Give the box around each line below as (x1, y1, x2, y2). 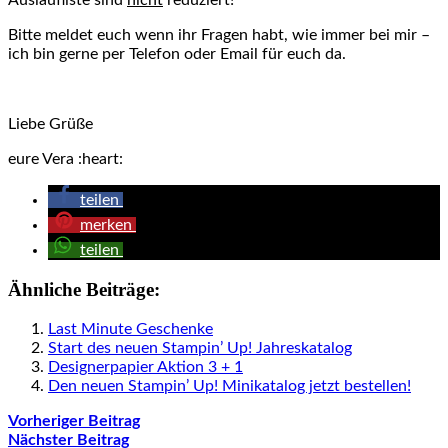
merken (80, 217, 132, 234)
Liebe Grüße (8, 116, 93, 133)
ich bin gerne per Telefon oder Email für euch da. (8, 46, 346, 63)
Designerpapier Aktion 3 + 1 (48, 358, 243, 375)
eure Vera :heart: (8, 151, 123, 168)
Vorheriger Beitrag (8, 412, 140, 429)
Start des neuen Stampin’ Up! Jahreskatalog (48, 339, 352, 356)
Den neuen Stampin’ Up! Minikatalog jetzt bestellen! (48, 377, 411, 394)
